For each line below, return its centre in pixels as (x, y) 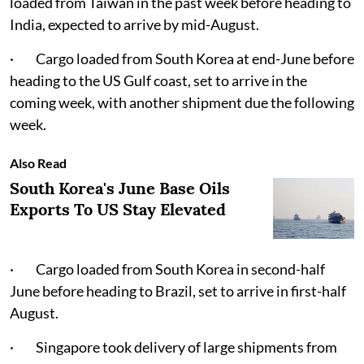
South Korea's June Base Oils (120, 188)
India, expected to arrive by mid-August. (134, 25)
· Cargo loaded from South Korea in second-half (167, 269)
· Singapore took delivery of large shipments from (173, 347)
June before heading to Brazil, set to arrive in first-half (178, 291)
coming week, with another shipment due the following (182, 103)
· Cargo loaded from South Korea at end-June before (182, 59)
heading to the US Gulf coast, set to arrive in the (158, 81)
